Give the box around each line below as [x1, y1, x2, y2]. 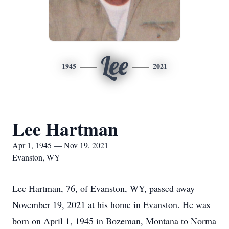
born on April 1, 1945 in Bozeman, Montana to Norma [12, 215, 216, 227]
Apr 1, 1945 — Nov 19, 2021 [12, 140, 108, 150]
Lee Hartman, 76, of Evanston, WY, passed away [12, 182, 195, 194]
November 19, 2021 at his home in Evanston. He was [12, 198, 210, 211]
